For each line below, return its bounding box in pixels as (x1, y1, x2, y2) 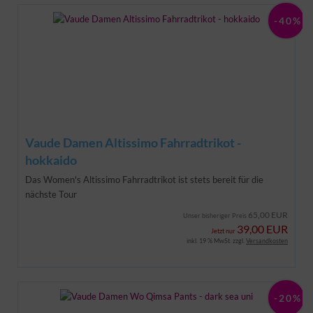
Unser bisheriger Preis (183, 211, 248, 219)
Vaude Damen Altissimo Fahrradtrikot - (25, 134, 241, 150)
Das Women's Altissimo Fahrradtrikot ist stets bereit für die (25, 173, 263, 185)
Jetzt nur (211, 226, 237, 235)
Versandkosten (246, 236, 288, 245)
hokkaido (25, 152, 77, 168)
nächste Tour (25, 188, 77, 200)
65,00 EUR (248, 209, 288, 220)
